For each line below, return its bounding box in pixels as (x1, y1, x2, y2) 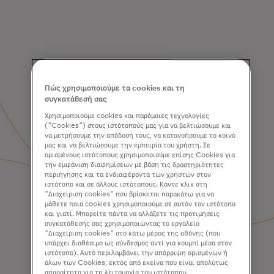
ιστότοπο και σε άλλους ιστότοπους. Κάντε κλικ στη (45, 180, 208, 188)
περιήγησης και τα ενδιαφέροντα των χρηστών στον (45, 171, 212, 178)
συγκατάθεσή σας (45, 95, 108, 103)
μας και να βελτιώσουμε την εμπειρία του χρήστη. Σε (45, 141, 211, 149)
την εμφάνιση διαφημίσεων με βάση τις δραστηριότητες (45, 161, 224, 168)
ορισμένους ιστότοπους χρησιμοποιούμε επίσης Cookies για (45, 151, 235, 158)
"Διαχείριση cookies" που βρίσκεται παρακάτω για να (45, 190, 215, 198)
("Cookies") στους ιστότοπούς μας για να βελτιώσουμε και (45, 122, 232, 129)
